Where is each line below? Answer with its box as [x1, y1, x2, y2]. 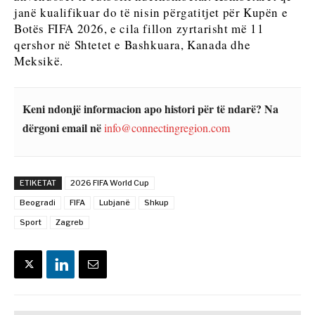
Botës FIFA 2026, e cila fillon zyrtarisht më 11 [14, 20, 264, 37]
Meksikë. [14, 53, 63, 70]
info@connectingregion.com [104, 120, 230, 136]
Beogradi [20, 198, 56, 208]
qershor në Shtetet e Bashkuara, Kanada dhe [14, 37, 251, 53]
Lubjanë [99, 198, 130, 208]
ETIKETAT [20, 178, 56, 188]
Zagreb [56, 217, 84, 228]
